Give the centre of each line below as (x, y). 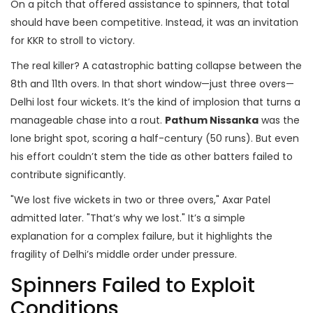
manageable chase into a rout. (88, 121)
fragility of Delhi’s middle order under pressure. (124, 255)
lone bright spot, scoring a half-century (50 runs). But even (155, 139)
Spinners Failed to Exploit (133, 286)
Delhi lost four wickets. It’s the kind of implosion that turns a (155, 102)
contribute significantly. (68, 175)
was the (279, 121)
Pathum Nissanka (212, 121)
